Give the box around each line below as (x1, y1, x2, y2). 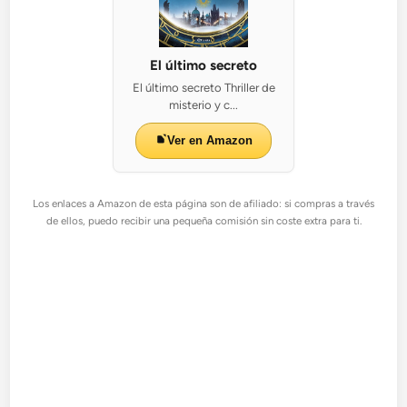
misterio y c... (169, 98, 238, 112)
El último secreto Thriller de (132, 81, 275, 94)
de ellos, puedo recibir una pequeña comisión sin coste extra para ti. (45, 214, 362, 227)
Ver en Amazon (166, 134, 253, 147)
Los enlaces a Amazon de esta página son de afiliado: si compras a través (33, 197, 374, 210)
